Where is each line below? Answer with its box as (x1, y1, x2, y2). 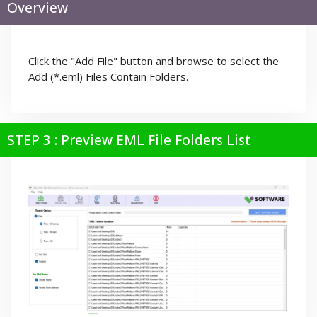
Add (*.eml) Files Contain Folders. (28, 69, 188, 84)
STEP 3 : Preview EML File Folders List (7, 131, 250, 150)
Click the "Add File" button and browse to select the (28, 54, 279, 69)
